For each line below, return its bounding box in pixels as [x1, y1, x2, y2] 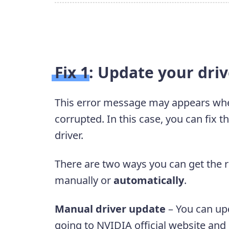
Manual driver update [54, 202, 166, 216]
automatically [113, 173, 184, 188]
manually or [54, 173, 113, 188]
